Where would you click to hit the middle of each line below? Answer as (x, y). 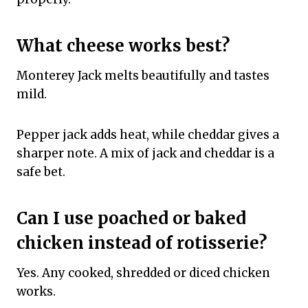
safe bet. (41, 172)
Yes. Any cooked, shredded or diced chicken (143, 273)
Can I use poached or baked (131, 218)
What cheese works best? (123, 46)
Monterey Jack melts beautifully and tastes (143, 76)
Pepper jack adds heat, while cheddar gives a (148, 135)
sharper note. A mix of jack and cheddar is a (145, 153)
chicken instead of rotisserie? (142, 243)
